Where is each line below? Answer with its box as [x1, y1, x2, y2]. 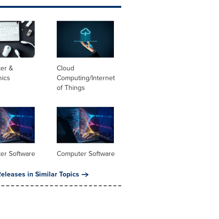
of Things [56, 82, 85, 93]
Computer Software [56, 149, 115, 159]
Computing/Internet [56, 72, 115, 83]
